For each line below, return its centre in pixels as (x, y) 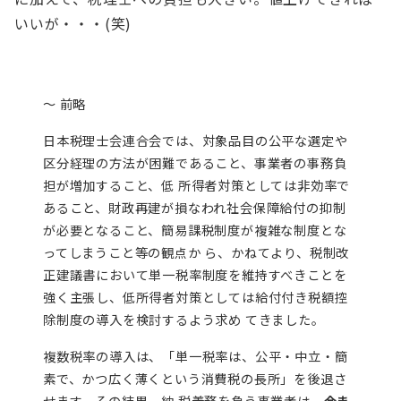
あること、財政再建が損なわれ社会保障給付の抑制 (195, 208)
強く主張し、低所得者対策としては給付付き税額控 (196, 297)
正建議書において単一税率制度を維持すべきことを (195, 275)
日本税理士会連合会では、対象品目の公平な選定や (196, 141)
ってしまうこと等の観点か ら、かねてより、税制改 (196, 252)
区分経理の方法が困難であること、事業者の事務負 (195, 163)
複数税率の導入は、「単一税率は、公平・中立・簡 (196, 356)
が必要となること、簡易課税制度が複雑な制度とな (195, 230)
